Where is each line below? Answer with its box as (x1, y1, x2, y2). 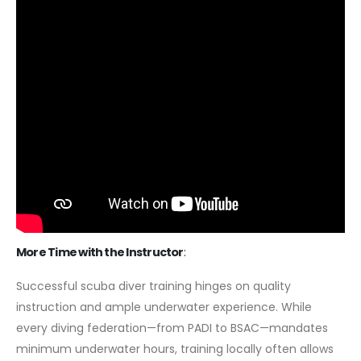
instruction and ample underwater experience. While (16, 298, 312, 315)
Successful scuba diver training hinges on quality (16, 277, 291, 294)
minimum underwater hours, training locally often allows (16, 340, 334, 357)
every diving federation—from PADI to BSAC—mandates (16, 319, 328, 336)
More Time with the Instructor (16, 243, 184, 260)
